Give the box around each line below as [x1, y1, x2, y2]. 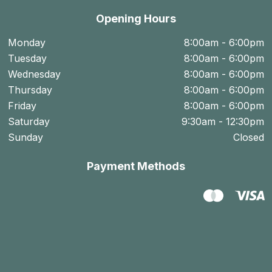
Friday [8, 100, 36, 112]
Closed [233, 131, 264, 144]
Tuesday [8, 52, 47, 65]
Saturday [8, 115, 50, 128]
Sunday [8, 131, 43, 144]
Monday [8, 36, 46, 49]
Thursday [8, 84, 52, 97]
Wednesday [8, 68, 61, 81]
